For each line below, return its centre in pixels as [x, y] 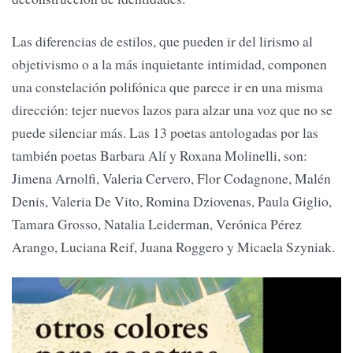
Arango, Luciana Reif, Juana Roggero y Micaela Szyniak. [173, 246]
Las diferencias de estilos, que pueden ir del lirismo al [162, 41]
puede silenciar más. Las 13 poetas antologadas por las [165, 132]
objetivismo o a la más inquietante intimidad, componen [169, 63]
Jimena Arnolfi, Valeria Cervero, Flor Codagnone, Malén [171, 178]
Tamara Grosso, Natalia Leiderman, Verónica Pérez [157, 223]
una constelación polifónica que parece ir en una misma [167, 86]
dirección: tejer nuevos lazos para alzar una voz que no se [172, 109]
